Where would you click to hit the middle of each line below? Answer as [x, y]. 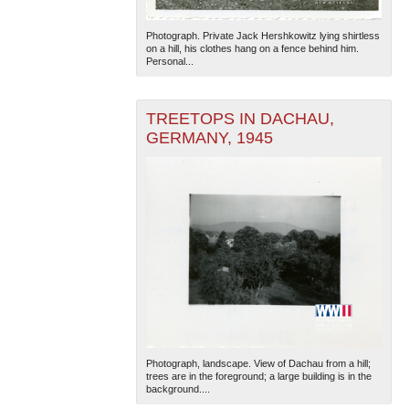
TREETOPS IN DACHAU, [240, 118]
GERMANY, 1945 [209, 137]
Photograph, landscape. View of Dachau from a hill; [258, 363]
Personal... [169, 61]
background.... [178, 388]
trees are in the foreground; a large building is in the [258, 376]
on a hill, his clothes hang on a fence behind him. [252, 48]
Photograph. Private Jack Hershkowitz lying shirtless [262, 35]
